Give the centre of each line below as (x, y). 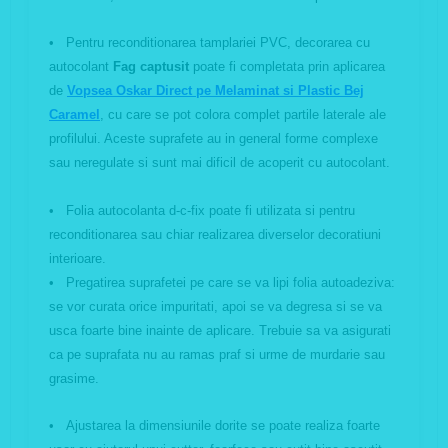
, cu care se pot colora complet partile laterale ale (243, 115)
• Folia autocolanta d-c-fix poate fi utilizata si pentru (202, 211)
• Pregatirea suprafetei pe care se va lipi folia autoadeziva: (222, 283)
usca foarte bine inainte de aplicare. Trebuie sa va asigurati (220, 331)
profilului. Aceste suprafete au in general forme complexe (213, 139)
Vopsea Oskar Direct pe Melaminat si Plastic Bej (215, 91)
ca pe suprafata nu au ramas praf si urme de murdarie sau (217, 355)
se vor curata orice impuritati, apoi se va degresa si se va (215, 307)
